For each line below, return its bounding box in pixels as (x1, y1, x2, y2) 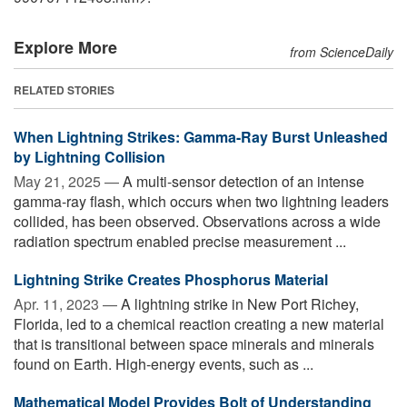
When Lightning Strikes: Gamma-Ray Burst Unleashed (14, 125, 388, 147)
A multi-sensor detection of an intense (119, 170, 364, 192)
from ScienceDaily (290, 42, 393, 61)
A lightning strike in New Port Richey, (117, 293, 359, 314)
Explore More (14, 35, 117, 59)
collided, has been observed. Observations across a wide (14, 210, 381, 232)
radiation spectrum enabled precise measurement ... (14, 230, 346, 252)
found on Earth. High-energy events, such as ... (14, 352, 313, 374)
